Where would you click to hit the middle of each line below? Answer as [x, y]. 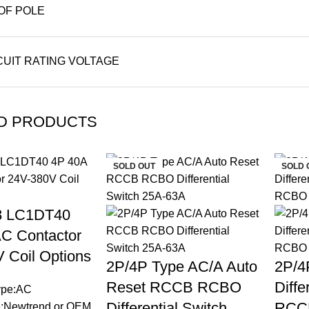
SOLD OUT [134, 166]
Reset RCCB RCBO [174, 287]
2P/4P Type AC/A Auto [182, 267]
